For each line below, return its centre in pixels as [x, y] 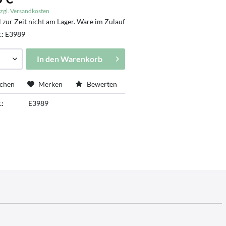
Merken [51, 84]
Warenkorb [81, 59]
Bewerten [101, 84]
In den [48, 59]
